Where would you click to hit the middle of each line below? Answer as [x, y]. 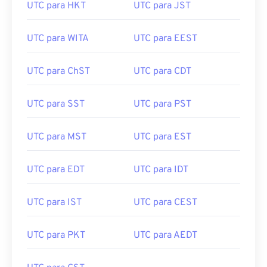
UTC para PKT [56, 235]
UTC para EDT [56, 170]
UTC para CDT [162, 72]
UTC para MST [57, 137]
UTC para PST [162, 104]
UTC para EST [162, 137]
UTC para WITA [58, 39]
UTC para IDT [161, 170]
